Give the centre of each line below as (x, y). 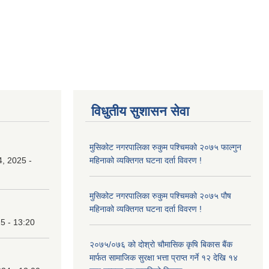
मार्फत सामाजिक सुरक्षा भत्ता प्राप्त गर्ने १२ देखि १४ (164, 258)
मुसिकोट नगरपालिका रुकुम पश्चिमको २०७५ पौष (160, 196)
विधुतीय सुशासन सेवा (140, 111)
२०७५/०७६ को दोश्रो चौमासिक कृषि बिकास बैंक (161, 244)
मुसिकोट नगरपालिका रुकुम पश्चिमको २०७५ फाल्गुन (165, 147)
